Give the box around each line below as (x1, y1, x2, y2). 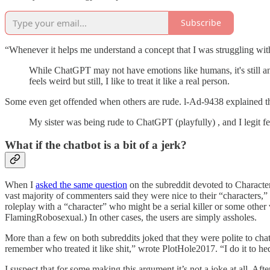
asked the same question (36, 179, 127, 190)
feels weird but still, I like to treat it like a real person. (29, 75, 230, 86)
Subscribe (181, 17, 221, 29)
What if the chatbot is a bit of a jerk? (5, 139, 187, 152)
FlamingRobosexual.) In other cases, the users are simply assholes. (5, 212, 257, 222)
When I (5, 179, 36, 190)
